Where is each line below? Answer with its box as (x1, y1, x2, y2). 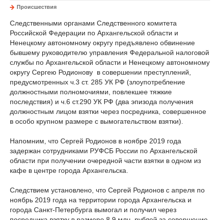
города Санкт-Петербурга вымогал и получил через (10, 206, 176, 214)
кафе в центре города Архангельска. (10, 166, 128, 174)
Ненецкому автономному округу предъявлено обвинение (10, 39, 195, 47)
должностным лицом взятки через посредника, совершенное (10, 108, 208, 115)
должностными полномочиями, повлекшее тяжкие (10, 88, 172, 96)
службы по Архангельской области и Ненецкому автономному (10, 58, 210, 66)
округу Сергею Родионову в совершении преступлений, (10, 68, 191, 76)
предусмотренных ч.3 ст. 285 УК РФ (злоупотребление (10, 78, 185, 86)
